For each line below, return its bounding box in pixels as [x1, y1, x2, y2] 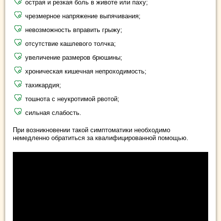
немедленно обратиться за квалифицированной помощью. [13, 134, 188, 142]
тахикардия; [25, 81, 61, 89]
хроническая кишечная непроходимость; [25, 67, 147, 75]
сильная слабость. [25, 109, 81, 116]
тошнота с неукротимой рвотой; [25, 95, 119, 103]
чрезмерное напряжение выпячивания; [25, 12, 141, 20]
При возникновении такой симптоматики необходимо [13, 126, 170, 134]
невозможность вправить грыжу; [25, 26, 122, 34]
